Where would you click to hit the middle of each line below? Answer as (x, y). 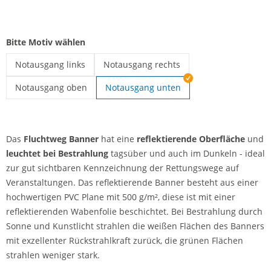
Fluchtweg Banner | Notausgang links (91, 81)
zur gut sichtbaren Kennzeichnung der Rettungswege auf (122, 168)
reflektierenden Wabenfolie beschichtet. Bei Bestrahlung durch (134, 211)
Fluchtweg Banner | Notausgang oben (92, 104)
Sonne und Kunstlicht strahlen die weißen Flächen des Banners (135, 226)
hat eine (118, 139)
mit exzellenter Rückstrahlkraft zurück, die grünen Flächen (125, 240)
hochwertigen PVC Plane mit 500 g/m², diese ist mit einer (121, 197)
